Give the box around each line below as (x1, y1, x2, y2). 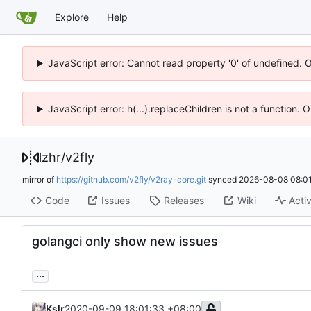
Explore (55, 10, 89, 23)
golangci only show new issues (32, 233, 218, 249)
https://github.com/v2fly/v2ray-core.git (56, 174, 206, 185)
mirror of (22, 174, 56, 185)
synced (206, 174, 239, 185)
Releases (163, 194, 204, 207)
